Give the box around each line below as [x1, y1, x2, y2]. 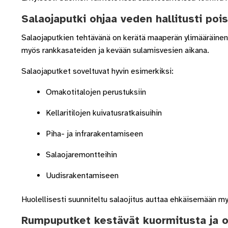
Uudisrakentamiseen [45, 170, 119, 181]
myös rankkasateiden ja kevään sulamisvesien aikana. [21, 45, 209, 55]
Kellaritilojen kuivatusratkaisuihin [45, 107, 162, 118]
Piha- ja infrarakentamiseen [45, 128, 143, 139]
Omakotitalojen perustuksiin [45, 87, 146, 97]
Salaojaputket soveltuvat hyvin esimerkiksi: [21, 66, 174, 76]
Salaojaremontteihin [45, 149, 117, 160]
